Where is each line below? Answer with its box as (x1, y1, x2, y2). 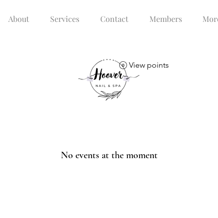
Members (149, 14, 182, 24)
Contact (100, 14, 128, 24)
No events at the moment (60, 149, 158, 161)
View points (129, 60, 169, 70)
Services (50, 14, 79, 24)
